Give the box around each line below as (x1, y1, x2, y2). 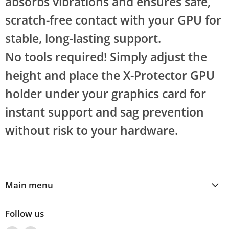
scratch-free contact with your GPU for (5, 12, 221, 29)
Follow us (5, 208, 44, 220)
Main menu (5, 179, 53, 191)
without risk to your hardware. (5, 123, 178, 139)
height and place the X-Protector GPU (5, 67, 215, 84)
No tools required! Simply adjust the (5, 49, 207, 65)
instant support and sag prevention (5, 104, 204, 121)
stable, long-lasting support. (5, 31, 161, 47)
